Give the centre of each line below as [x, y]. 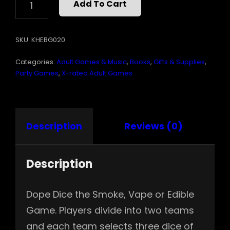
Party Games [37, 73]
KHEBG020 [48, 40]
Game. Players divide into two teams [110, 210]
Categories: [36, 62]
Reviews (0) [154, 126]
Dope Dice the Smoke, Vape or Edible [110, 194]
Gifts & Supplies [179, 62]
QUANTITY [34, 18]
